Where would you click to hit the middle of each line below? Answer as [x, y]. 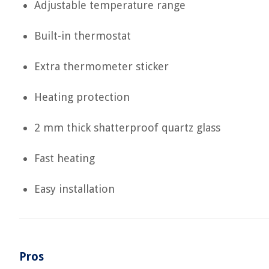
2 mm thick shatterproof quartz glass [127, 128]
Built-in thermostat [83, 36]
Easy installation [74, 189]
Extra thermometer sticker [101, 66]
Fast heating [65, 158]
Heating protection [82, 97]
